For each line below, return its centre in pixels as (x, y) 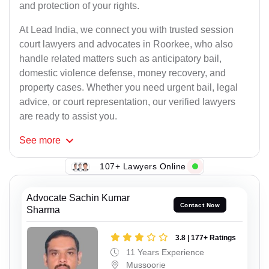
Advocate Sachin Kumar (78, 198)
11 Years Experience (164, 252)
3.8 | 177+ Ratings (206, 238)
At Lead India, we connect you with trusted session (126, 30)
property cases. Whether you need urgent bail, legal (128, 88)
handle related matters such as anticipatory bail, (120, 59)
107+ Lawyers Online (143, 166)
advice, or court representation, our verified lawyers (127, 102)
